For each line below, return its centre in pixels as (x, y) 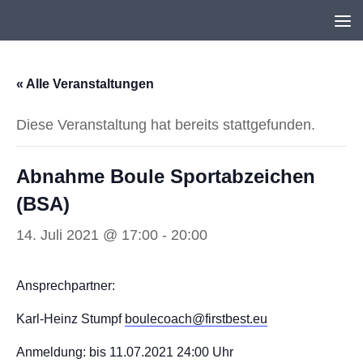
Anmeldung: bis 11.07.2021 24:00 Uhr (125, 352)
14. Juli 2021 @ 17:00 (87, 235)
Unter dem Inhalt (79, 23)
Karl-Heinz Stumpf (70, 319)
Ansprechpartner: (66, 286)
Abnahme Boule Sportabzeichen (166, 176)
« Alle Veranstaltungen (85, 84)
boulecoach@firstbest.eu (196, 319)
